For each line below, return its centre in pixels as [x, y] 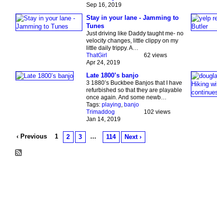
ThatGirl [96, 55]
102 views [157, 112]
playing [111, 105]
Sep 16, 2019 [104, 5]
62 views [155, 55]
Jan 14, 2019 [103, 119]
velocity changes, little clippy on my [132, 41]
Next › [133, 137]
